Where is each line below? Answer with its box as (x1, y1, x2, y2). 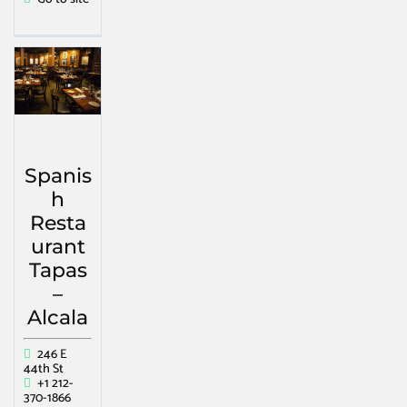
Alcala (27, 304, 88, 330)
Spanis (24, 163, 92, 188)
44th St (24, 358, 64, 380)
